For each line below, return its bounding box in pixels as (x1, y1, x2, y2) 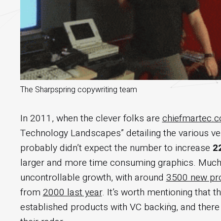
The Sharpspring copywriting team (20, 83, 137, 96)
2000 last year (42, 185, 102, 199)
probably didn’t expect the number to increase (20, 141, 213, 155)
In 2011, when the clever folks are (20, 111, 162, 125)
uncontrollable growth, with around (20, 170, 166, 184)
